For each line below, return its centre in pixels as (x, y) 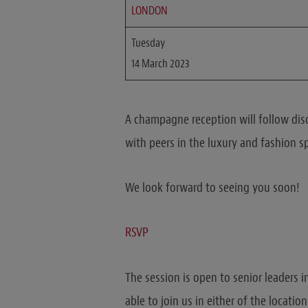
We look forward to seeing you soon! (212, 188)
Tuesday (148, 43)
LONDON (150, 10)
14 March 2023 (161, 63)
